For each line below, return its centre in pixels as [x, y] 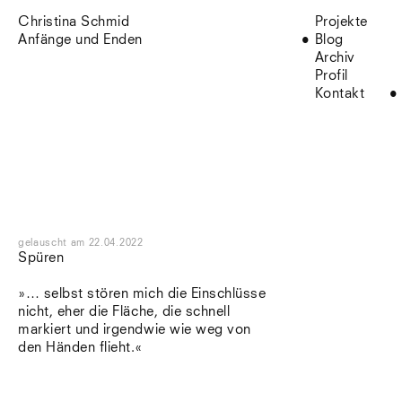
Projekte [341, 22]
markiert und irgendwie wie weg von [135, 330]
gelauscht [43, 243]
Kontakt [340, 94]
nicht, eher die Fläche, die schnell [124, 312]
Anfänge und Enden [80, 40]
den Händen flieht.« [80, 348]
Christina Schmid [74, 22]
